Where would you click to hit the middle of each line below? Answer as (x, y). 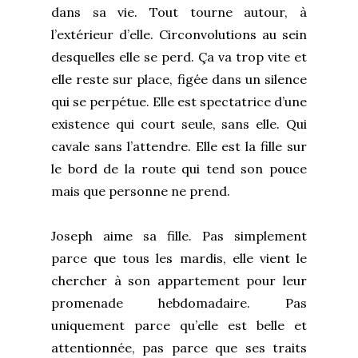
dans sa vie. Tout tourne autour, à (179, 12)
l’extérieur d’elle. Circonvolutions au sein (179, 34)
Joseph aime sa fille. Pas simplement (179, 235)
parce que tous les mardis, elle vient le (179, 258)
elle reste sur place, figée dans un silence (179, 79)
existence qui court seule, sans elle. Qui (179, 123)
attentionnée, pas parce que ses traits (179, 347)
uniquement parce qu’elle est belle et (179, 325)
